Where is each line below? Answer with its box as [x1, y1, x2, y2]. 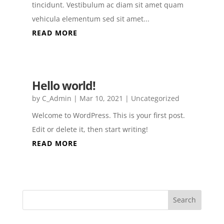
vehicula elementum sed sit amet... [31, 14, 149, 24]
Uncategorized [130, 93, 179, 103]
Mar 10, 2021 [79, 93, 123, 103]
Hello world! [31, 77, 95, 93]
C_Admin [41, 93, 71, 103]
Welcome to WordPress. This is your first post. [31, 110, 185, 120]
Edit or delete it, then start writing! [31, 124, 148, 134]
